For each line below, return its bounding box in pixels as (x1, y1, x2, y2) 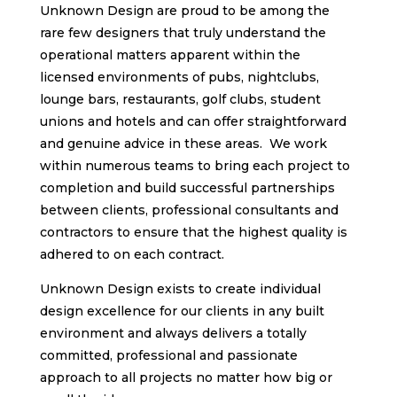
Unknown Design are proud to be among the (39, 2, 330, 19)
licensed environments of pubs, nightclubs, (39, 68, 319, 85)
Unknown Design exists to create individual (39, 280, 321, 297)
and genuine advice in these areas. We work (39, 135, 327, 152)
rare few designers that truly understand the (39, 24, 326, 41)
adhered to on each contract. (39, 245, 224, 262)
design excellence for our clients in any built (39, 302, 324, 319)
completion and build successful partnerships (39, 179, 335, 196)
